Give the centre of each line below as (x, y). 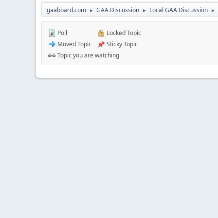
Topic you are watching (88, 55)
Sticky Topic (121, 44)
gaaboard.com (66, 10)
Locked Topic (123, 33)
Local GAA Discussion (179, 10)
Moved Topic (74, 44)
